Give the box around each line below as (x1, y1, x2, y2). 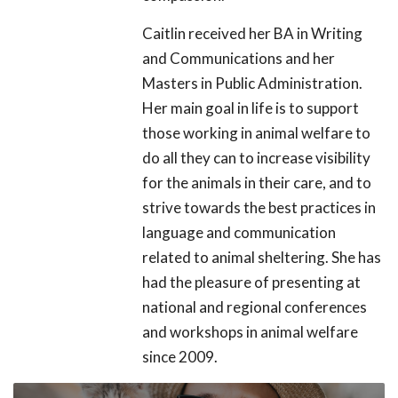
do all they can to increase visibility (142, 148, 370, 168)
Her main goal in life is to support (142, 99, 359, 118)
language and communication (142, 223, 336, 243)
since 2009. (142, 347, 218, 367)
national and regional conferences (142, 298, 367, 317)
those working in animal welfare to (142, 123, 370, 143)
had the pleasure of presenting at (142, 273, 361, 292)
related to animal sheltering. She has (142, 248, 381, 267)
